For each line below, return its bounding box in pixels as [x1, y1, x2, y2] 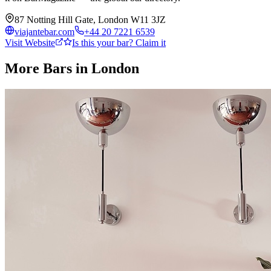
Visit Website [5, 37, 55, 48]
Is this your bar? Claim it [72, 37, 166, 48]
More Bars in [5, 60, 91, 76]
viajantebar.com [15, 26, 74, 37]
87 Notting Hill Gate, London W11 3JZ [15, 14, 166, 25]
